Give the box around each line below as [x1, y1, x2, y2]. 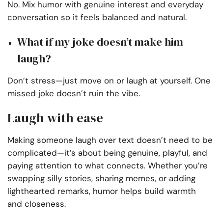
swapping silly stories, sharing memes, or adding [7, 173, 195, 184]
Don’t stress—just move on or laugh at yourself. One [7, 75, 211, 86]
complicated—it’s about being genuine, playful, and [7, 147, 207, 159]
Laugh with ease [7, 109, 103, 127]
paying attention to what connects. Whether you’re [7, 160, 208, 171]
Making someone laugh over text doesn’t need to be [7, 135, 213, 146]
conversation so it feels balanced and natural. [7, 12, 187, 23]
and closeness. [7, 198, 68, 210]
